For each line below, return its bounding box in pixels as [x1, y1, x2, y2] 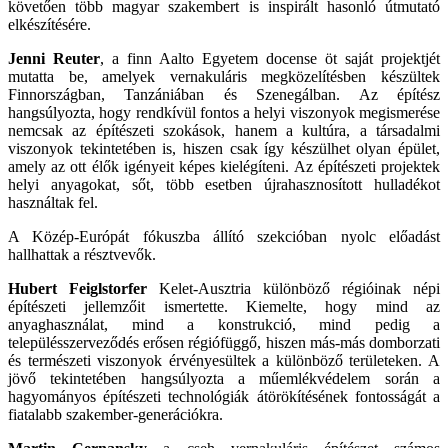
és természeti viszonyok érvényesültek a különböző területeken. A [8, 351, 440, 369]
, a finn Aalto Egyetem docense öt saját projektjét [100, 49, 440, 67]
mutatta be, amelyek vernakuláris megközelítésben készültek [8, 67, 440, 85]
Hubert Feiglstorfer [8, 279, 147, 297]
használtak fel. [8, 193, 98, 211]
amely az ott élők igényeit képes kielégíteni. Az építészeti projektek [8, 157, 440, 175]
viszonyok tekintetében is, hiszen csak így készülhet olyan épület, [8, 139, 440, 157]
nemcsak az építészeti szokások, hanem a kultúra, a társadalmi [8, 121, 440, 139]
